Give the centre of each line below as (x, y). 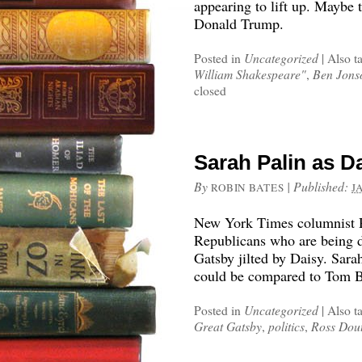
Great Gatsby (228, 326)
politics (286, 326)
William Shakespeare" (250, 74)
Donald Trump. (239, 23)
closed (210, 90)
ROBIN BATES (248, 187)
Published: (323, 186)
